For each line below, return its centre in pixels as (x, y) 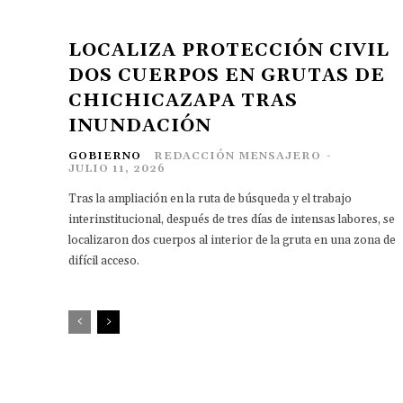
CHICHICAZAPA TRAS (183, 100)
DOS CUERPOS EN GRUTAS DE (227, 75)
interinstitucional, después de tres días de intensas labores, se (232, 219)
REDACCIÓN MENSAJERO (237, 156)
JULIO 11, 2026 (117, 168)
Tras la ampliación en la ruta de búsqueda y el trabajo (210, 198)
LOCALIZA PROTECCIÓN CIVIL (229, 50)
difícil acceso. (104, 260)
